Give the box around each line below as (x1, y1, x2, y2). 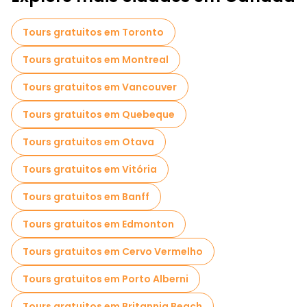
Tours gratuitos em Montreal (23, 53, 169, 66)
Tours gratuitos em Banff (23, 190, 149, 204)
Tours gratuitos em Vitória (23, 162, 157, 176)
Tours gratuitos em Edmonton (23, 217, 174, 231)
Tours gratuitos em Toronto (23, 25, 164, 39)
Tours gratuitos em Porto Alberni (23, 272, 188, 286)
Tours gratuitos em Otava (23, 135, 154, 149)
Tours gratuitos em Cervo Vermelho (23, 245, 203, 258)
